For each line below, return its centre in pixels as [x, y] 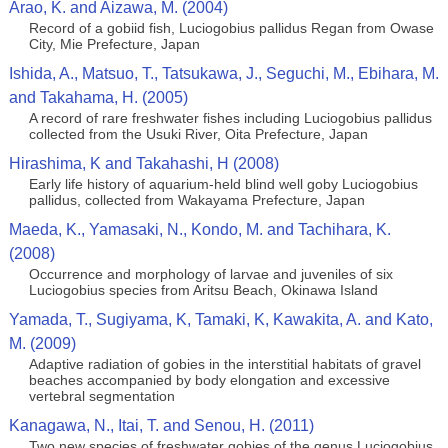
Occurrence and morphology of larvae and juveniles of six [210, 274]
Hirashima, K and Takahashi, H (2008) [143, 163]
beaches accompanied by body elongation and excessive [209, 380]
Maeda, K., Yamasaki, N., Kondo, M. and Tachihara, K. [199, 229]
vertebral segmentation [101, 396]
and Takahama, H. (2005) [98, 97]
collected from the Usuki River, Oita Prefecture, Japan [198, 134]
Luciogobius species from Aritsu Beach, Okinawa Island [203, 290]
